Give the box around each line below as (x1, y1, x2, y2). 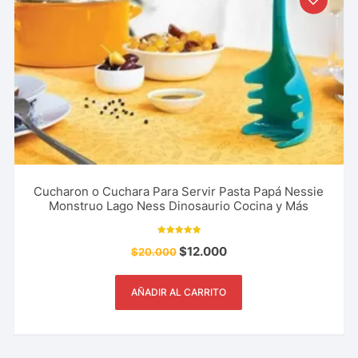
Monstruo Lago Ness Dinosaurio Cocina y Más (49, 198, 309, 214)
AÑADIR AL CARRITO (131, 286, 227, 299)
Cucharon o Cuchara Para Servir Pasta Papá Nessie (34, 184, 324, 200)
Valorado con (157, 237, 201, 246)
